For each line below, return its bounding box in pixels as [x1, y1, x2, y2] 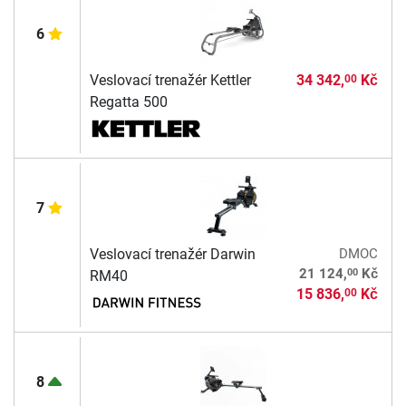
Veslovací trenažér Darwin [89, 246, 256, 264]
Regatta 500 [89, 93, 168, 111]
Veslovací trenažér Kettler [89, 72, 251, 90]
